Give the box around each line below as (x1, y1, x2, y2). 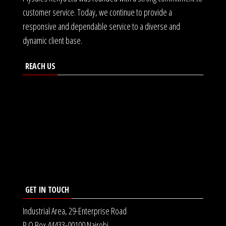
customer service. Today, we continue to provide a (23, 6, 172, 18)
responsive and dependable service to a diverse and (23, 20, 180, 32)
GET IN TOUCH (25, 184, 70, 195)
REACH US (25, 60, 55, 72)
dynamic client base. (23, 34, 82, 46)
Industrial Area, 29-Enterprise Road (23, 204, 127, 217)
